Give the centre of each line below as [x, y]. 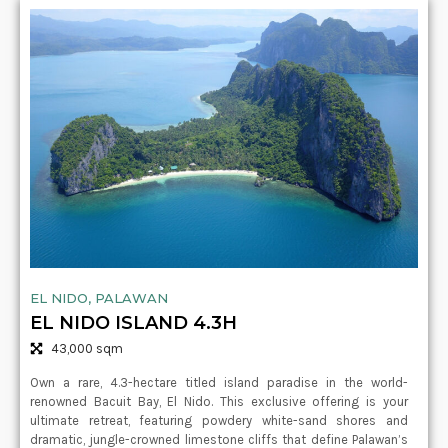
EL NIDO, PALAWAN [99, 297]
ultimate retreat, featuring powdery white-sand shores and [219, 420]
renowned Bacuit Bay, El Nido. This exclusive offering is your [219, 401]
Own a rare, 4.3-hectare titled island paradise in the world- [219, 382]
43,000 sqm [87, 348]
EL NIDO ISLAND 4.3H [133, 322]
